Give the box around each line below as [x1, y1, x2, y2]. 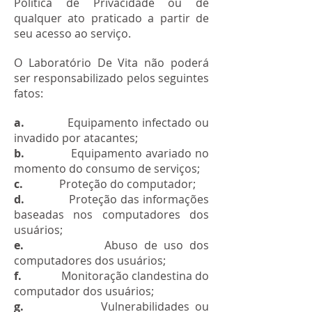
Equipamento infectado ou [24, 115, 209, 130]
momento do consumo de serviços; [14, 161, 200, 176]
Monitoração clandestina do [24, 268, 209, 283]
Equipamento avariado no [31, 146, 210, 161]
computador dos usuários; [14, 283, 154, 299]
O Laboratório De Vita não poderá [14, 55, 209, 70]
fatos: [14, 86, 43, 101]
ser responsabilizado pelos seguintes [14, 70, 209, 86]
